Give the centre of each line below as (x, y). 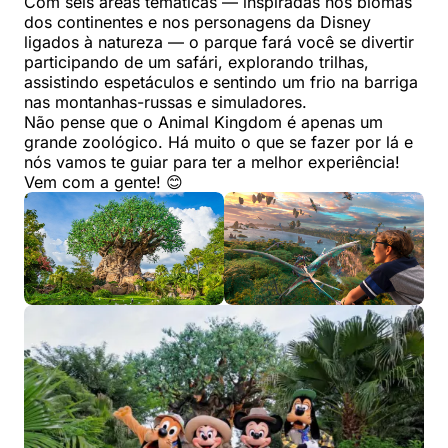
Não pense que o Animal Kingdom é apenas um (203, 122)
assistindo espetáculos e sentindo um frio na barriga (221, 82)
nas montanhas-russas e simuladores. (165, 102)
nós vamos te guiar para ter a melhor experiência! (212, 162)
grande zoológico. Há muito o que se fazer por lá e (218, 142)
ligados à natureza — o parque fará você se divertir (219, 42)
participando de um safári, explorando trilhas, (196, 62)
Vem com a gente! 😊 (103, 182)
